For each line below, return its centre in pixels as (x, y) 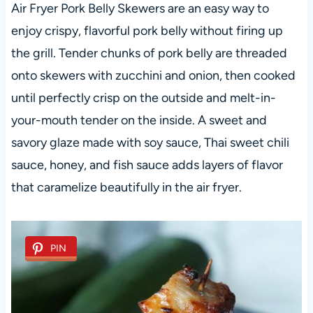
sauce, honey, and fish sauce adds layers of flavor (147, 165)
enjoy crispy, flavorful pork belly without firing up (147, 31)
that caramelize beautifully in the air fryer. (126, 188)
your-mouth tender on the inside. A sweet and (139, 121)
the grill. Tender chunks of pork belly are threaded (149, 53)
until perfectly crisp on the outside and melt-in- (143, 98)
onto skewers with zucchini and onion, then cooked (153, 76)
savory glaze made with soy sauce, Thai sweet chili (150, 143)
